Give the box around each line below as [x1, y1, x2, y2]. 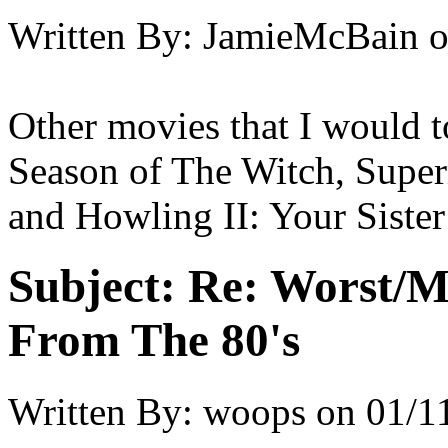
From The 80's [8, 314, 300, 367]
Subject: [8, 260, 176, 313]
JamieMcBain [203, 13, 419, 57]
